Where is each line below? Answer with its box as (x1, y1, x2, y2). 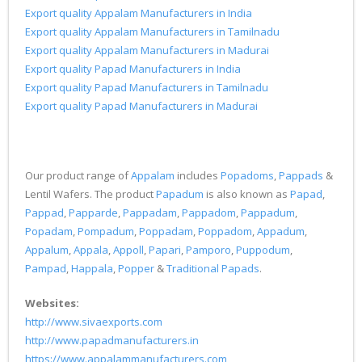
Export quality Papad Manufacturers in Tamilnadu (25, 80, 268, 95)
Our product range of (25, 168, 131, 183)
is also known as (204, 187, 290, 201)
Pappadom (182, 205, 236, 220)
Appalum (25, 242, 69, 257)
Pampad (25, 261, 66, 276)
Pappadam (123, 205, 177, 220)
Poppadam (139, 224, 193, 238)
